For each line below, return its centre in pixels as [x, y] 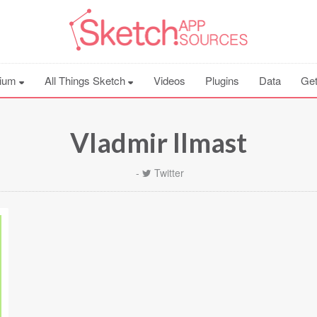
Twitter [169, 173]
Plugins [222, 80]
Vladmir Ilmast [158, 142]
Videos [169, 80]
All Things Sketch [86, 80]
